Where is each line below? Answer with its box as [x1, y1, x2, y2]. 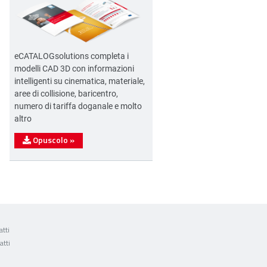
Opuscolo [31, 134, 70, 146]
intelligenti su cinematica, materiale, [14, 74, 145, 86]
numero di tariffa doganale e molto [14, 100, 142, 111]
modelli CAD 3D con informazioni [14, 62, 134, 74]
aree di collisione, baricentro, [14, 87, 118, 99]
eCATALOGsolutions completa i [14, 49, 129, 61]
